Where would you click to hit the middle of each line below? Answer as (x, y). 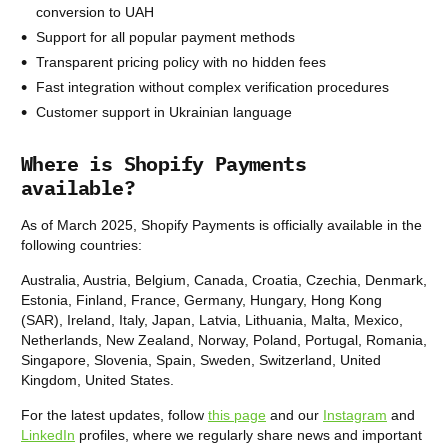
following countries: (81, 244)
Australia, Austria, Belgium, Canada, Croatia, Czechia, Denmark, (224, 279)
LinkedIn (48, 434)
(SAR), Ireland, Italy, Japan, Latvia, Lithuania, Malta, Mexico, (212, 319)
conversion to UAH (95, 11)
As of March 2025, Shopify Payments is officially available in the (221, 224)
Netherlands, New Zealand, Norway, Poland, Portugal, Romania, (224, 339)
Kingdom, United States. (97, 379)
